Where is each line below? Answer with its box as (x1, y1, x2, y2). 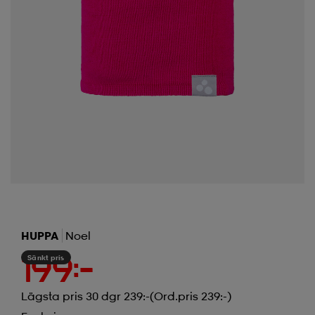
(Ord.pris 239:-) (150, 288, 231, 303)
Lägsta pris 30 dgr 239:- (21, 288, 150, 303)
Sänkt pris (27, 252, 65, 262)
